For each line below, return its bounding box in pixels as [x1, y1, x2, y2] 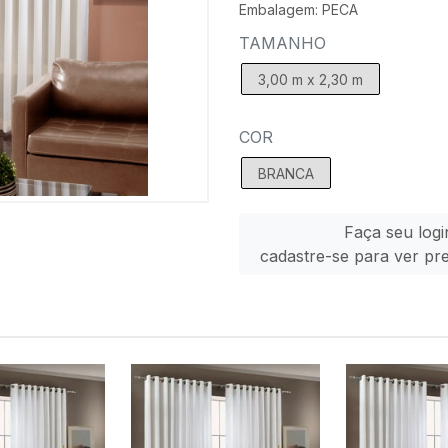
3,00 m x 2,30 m [258, 71, 363, 88]
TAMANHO [239, 33, 326, 53]
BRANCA [258, 165, 314, 182]
